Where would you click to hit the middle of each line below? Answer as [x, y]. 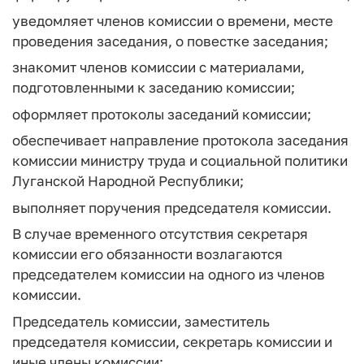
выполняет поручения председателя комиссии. [172, 207]
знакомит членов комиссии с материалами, [158, 67]
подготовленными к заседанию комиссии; [154, 87]
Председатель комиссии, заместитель [141, 321]
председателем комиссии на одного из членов [169, 274]
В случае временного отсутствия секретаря [160, 234]
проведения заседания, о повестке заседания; [170, 41]
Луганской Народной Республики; [128, 181]
